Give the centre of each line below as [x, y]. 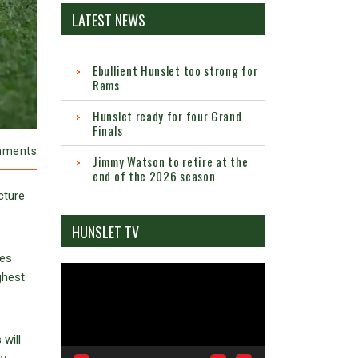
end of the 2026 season [154, 176]
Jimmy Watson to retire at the [171, 162]
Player [76, 291]
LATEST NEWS [109, 20]
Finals [108, 131]
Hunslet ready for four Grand [167, 116]
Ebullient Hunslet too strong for [175, 71]
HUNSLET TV [105, 232]
